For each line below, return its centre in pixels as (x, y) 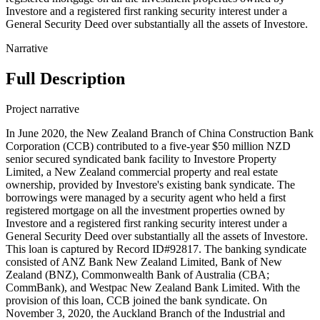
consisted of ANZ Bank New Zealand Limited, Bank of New (144, 262)
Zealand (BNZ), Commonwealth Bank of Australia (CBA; (137, 275)
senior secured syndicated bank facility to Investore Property (141, 159)
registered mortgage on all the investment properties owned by (145, 211)
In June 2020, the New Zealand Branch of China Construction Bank (160, 134)
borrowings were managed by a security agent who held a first (146, 198)
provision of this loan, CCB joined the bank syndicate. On (136, 301)
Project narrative (42, 109)
